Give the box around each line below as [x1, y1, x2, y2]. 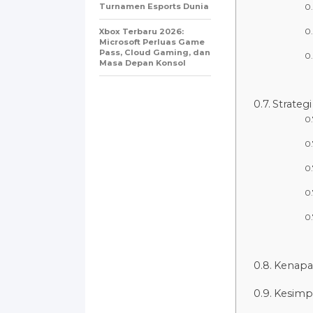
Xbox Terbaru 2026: [99, 26, 184, 36]
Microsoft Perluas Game [99, 36, 205, 47]
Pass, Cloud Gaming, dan [99, 47, 210, 57]
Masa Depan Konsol [99, 57, 186, 68]
